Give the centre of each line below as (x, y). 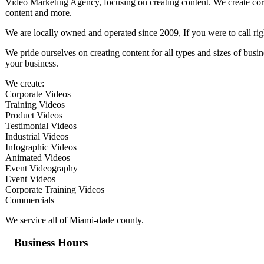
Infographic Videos (41, 147)
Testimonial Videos (41, 126)
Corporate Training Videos (55, 189)
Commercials (30, 200)
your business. (32, 63)
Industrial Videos (37, 136)
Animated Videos (38, 157)
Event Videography (42, 168)
